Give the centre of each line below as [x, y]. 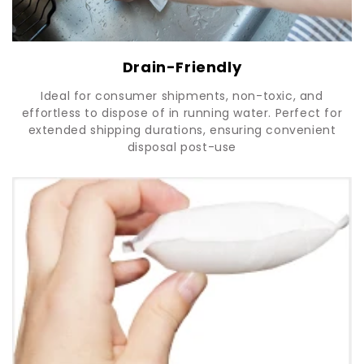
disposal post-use [182, 147]
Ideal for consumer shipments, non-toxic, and [182, 95]
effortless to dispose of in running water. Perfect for [182, 113]
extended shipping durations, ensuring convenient [182, 130]
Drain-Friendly [182, 67]
